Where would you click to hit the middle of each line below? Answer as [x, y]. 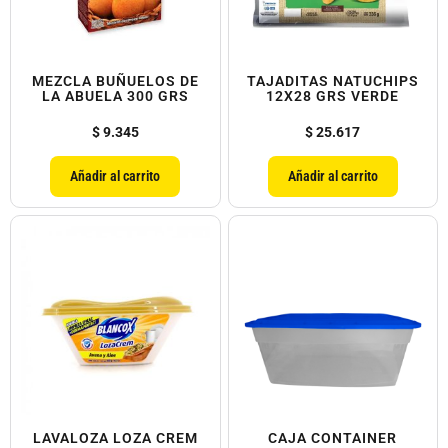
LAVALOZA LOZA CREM [115, 437]
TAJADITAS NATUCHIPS [332, 81]
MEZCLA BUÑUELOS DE [115, 81]
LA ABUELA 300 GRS [115, 96]
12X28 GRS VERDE [333, 96]
